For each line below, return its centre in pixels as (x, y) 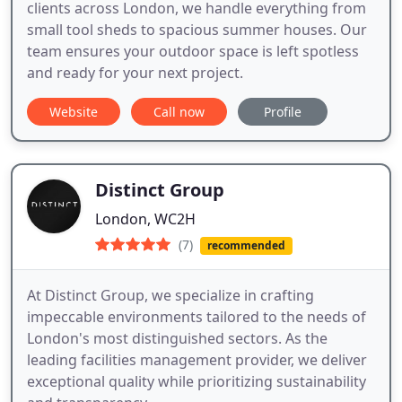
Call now (179, 111)
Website (74, 111)
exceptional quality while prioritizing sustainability (197, 381)
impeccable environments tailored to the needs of (197, 316)
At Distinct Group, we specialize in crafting (170, 295)
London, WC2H (145, 218)
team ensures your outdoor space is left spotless (193, 51)
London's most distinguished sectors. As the (177, 338)
